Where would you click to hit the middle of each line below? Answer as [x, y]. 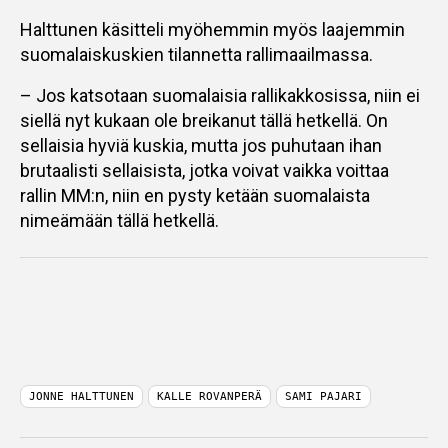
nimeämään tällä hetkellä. [119, 220]
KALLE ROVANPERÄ [209, 396]
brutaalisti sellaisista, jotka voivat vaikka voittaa [204, 170]
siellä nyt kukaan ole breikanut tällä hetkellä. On [204, 120]
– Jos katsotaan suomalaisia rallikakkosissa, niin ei [220, 95]
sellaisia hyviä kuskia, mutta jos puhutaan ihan [201, 145]
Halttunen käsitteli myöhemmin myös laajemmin [212, 29]
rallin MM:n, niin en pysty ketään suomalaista [195, 195]
